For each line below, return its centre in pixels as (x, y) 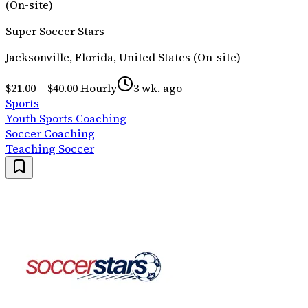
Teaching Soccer (50, 148)
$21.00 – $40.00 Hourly (61, 88)
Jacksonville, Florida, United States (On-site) (123, 57)
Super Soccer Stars (55, 31)
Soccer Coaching (50, 133)
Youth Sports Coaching (66, 118)
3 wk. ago (158, 88)
